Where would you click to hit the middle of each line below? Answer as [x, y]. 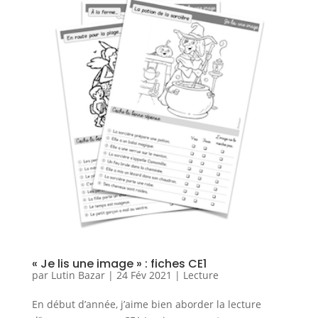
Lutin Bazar [78, 275]
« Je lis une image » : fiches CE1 [119, 264]
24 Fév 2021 [144, 275]
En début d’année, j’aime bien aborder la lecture [146, 305]
